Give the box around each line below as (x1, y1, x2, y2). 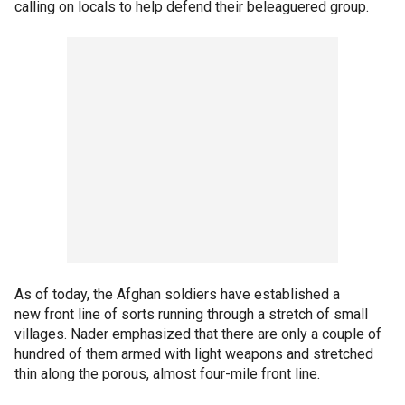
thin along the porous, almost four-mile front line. (14, 364, 320, 382)
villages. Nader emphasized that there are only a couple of (14, 325, 381, 343)
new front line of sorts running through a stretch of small (14, 305, 368, 323)
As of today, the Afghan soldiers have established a (14, 285, 340, 303)
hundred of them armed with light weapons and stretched (14, 344, 373, 363)
